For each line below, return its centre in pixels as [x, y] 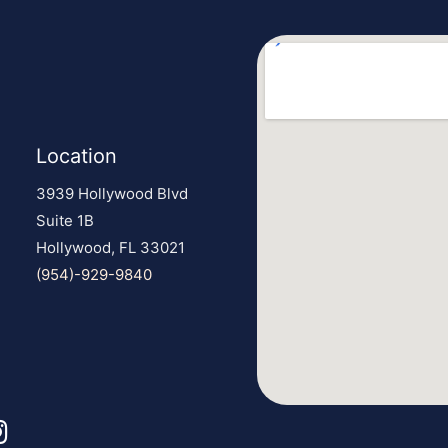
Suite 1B [64, 220]
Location [76, 155]
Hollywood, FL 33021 [110, 247]
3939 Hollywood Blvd [111, 193]
